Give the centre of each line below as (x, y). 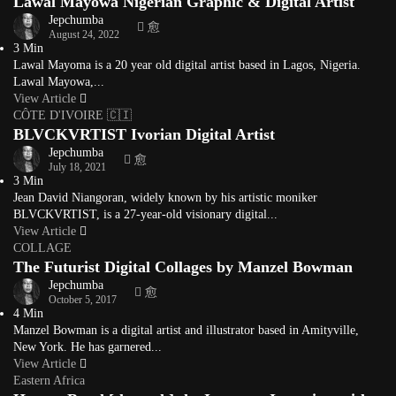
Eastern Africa (49, 381)
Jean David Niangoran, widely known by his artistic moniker (165, 198)
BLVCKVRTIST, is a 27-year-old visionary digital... (145, 214)
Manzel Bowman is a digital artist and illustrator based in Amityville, (186, 330)
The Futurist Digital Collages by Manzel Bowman (183, 267)
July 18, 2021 (77, 167)
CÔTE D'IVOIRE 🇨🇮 (72, 115)
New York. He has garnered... (88, 347)
